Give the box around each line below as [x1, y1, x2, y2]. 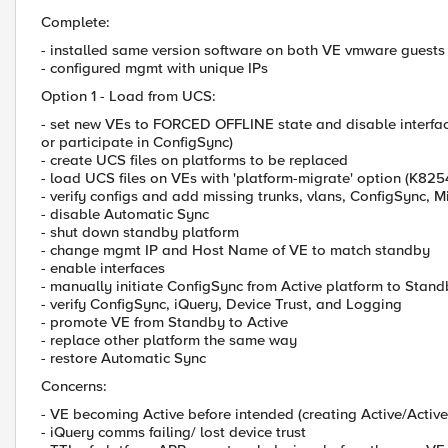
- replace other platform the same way [41, 331, 297, 349]
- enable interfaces [41, 259, 165, 277]
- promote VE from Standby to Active [41, 313, 288, 331]
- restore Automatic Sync [41, 349, 206, 367]
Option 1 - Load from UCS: [41, 87, 216, 105]
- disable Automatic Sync [41, 205, 209, 223]
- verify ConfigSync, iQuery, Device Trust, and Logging [41, 295, 402, 313]
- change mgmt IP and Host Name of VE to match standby [41, 241, 430, 259]
